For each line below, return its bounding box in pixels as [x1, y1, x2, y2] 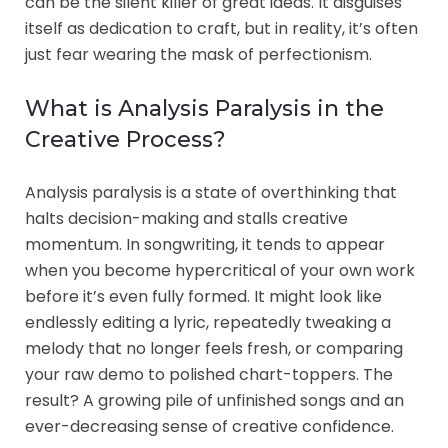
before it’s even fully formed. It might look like [25, 284, 382, 308]
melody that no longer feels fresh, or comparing [25, 336, 403, 360]
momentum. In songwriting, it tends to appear [25, 232, 385, 256]
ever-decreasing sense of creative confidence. [25, 414, 394, 438]
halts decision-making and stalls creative [25, 206, 348, 230]
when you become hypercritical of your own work [25, 258, 415, 282]
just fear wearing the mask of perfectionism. [25, 42, 372, 66]
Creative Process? [25, 125, 226, 153]
